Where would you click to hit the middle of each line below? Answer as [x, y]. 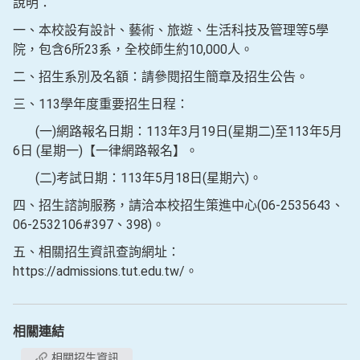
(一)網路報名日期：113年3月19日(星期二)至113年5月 [178, 131]
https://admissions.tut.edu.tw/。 [105, 271]
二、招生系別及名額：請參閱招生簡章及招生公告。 [161, 77]
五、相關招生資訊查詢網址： [96, 252]
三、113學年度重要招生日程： [101, 104]
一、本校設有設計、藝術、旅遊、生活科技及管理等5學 [171, 30]
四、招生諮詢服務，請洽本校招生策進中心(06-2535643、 [178, 205]
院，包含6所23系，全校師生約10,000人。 [133, 49]
